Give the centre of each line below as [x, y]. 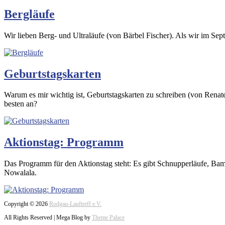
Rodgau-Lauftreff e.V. [75, 204]
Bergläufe [29, 14]
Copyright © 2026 [27, 204]
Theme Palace [108, 218]
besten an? [21, 104]
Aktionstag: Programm [64, 142]
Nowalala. [20, 173]
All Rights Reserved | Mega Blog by [48, 218]
